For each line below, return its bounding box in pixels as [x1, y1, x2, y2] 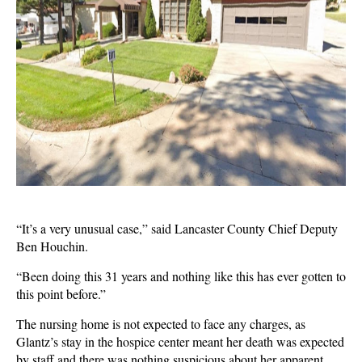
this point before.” [16, 285, 106, 302]
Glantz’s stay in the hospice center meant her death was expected [16, 333, 344, 350]
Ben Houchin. [16, 238, 88, 255]
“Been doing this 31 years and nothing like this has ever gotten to [16, 267, 346, 284]
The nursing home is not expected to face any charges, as [16, 315, 305, 332]
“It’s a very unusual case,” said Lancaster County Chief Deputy [16, 220, 338, 237]
